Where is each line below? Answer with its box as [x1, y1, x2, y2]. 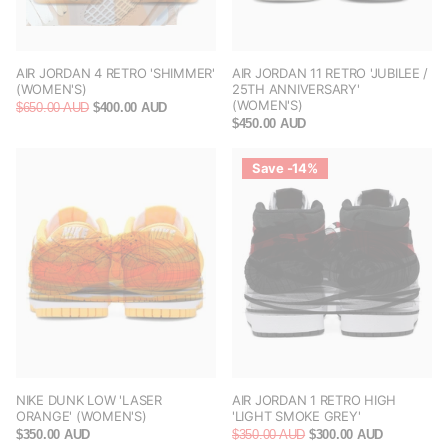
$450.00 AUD [232, 116, 307, 132]
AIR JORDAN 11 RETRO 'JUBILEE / [232, 65, 429, 82]
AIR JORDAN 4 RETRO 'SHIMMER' [16, 65, 215, 82]
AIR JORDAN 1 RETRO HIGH [232, 392, 397, 409]
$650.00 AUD [16, 100, 90, 116]
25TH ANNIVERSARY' [232, 81, 360, 98]
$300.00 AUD [305, 427, 384, 443]
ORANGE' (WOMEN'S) [16, 408, 147, 425]
